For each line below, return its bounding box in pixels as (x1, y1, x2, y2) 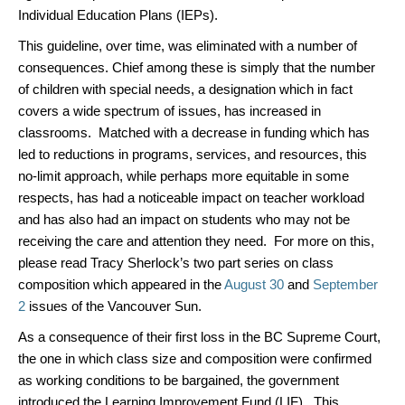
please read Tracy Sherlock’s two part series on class (18, 255, 334, 270)
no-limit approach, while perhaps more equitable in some (18, 168, 349, 184)
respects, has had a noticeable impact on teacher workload (18, 190, 364, 205)
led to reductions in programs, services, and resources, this (18, 146, 367, 162)
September (313, 277, 378, 292)
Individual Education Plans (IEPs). (18, 7, 218, 23)
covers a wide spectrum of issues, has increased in (18, 103, 321, 118)
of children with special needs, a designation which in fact (18, 81, 353, 97)
